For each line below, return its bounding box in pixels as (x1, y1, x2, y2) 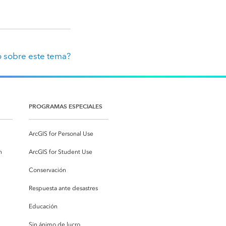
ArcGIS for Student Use (29, 148, 92, 156)
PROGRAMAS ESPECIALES (29, 102, 102, 110)
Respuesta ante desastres (29, 185, 98, 192)
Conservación (29, 166, 66, 174)
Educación (29, 203, 58, 210)
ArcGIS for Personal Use (29, 130, 93, 138)
